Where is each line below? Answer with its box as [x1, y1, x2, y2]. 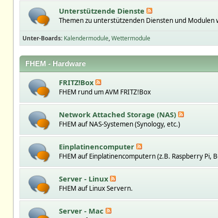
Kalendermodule [63, 34, 109, 42]
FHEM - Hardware [25, 60, 86, 68]
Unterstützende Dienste [58, 6, 146, 16]
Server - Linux [58, 174, 110, 183]
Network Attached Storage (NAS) [58, 109, 178, 119]
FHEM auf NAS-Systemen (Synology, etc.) [58, 120, 180, 128]
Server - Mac [58, 206, 106, 216]
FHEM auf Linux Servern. [58, 184, 133, 193]
